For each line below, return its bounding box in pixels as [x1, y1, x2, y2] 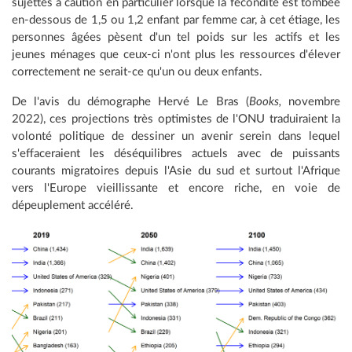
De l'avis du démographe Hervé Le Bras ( [12, 96, 249, 108]
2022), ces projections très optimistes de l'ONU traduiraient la [12, 113, 340, 126]
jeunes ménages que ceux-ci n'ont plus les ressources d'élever [12, 49, 340, 61]
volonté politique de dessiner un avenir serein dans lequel [12, 130, 340, 143]
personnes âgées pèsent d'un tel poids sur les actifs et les [12, 31, 340, 44]
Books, [248, 96, 288, 108]
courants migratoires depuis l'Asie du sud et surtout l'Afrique [12, 165, 340, 178]
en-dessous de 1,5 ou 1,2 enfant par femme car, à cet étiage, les [12, 14, 340, 27]
